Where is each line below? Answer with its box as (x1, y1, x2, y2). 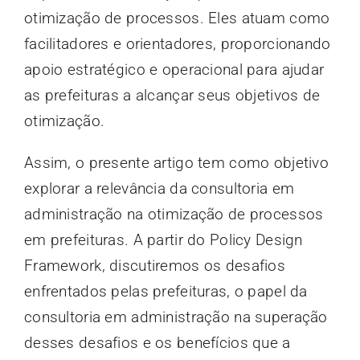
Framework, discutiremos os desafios (23, 256, 285, 276)
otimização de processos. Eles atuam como (23, 9, 330, 28)
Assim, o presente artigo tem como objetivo (23, 153, 329, 173)
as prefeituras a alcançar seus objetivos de (23, 86, 321, 105)
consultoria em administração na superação (23, 308, 328, 327)
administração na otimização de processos (23, 205, 324, 224)
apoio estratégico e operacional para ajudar (23, 60, 325, 80)
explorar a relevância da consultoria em (23, 179, 295, 198)
